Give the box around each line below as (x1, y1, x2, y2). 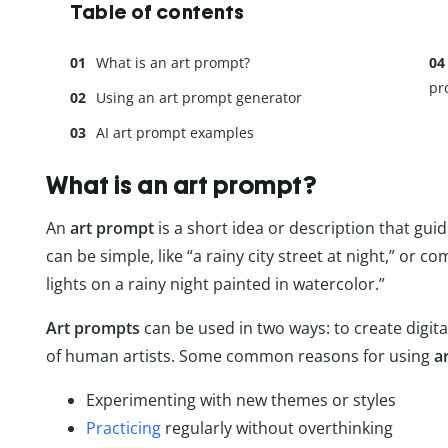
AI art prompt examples (96, 122, 254, 142)
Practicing (86, 417, 161, 440)
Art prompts (46, 317, 144, 340)
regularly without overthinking (161, 417, 393, 440)
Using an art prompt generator (96, 87, 302, 107)
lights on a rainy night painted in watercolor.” (46, 273, 385, 296)
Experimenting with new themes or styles (86, 389, 396, 412)
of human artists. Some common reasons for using (46, 345, 434, 368)
